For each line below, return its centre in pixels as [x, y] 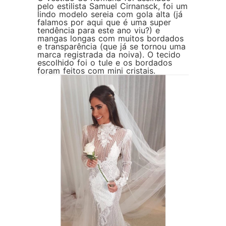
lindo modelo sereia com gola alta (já [110, 14]
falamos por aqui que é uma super [104, 22]
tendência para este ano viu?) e [99, 31]
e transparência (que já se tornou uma [111, 47]
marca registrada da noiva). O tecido [109, 55]
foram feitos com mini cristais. [96, 71]
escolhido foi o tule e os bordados [105, 63]
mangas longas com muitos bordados [110, 39]
